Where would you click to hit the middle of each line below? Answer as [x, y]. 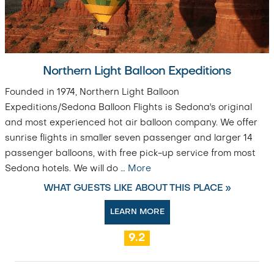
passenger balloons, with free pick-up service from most [130, 153]
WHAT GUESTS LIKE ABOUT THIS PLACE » [137, 188]
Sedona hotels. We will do [63, 168]
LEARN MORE [137, 212]
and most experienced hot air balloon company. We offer [131, 123]
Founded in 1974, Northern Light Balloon [92, 92]
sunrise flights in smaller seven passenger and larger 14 [129, 138]
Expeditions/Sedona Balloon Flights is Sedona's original [128, 107]
